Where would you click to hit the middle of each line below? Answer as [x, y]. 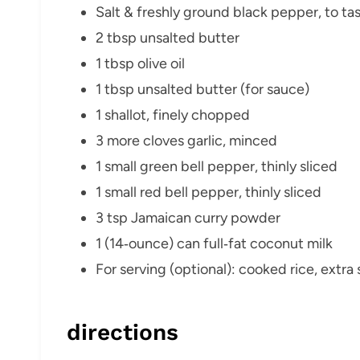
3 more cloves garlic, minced [186, 140]
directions [123, 332]
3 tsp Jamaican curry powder [188, 217]
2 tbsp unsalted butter [168, 37]
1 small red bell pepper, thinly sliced [209, 192]
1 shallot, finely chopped [173, 115]
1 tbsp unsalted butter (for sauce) [202, 89]
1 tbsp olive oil [140, 63]
